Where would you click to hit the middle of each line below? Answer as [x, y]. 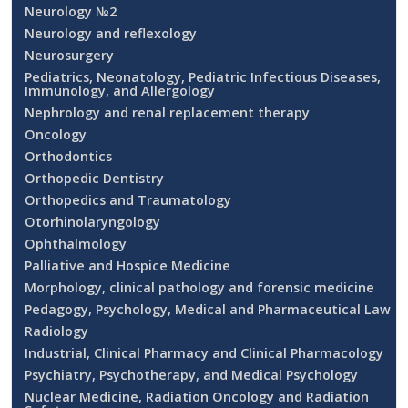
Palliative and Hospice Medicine [127, 265]
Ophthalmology [76, 243]
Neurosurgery [69, 55]
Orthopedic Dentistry [94, 178]
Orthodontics [68, 156]
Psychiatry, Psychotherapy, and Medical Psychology [191, 374]
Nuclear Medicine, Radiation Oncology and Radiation [197, 396]
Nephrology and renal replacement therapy [167, 112]
